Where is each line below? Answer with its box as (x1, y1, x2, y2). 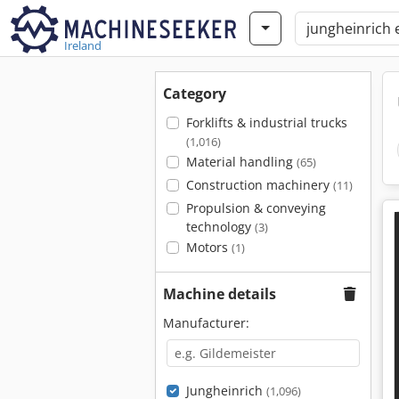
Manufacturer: (163, 314, 249, 331)
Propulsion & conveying (185, 199, 326, 216)
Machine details (163, 284, 276, 304)
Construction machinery (185, 176, 333, 193)
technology (185, 218, 255, 235)
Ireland (64, 37, 102, 53)
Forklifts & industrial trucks (185, 114, 347, 131)
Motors (185, 239, 232, 256)
